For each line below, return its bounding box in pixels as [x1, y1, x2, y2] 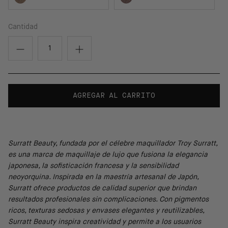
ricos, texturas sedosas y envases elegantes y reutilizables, [8, 207, 204, 215]
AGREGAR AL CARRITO [73, 92, 155, 100]
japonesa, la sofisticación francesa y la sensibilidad [8, 162, 179, 170]
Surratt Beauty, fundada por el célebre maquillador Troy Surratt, [8, 140, 217, 148]
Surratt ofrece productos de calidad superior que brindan [8, 185, 196, 192]
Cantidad [8, 23, 38, 31]
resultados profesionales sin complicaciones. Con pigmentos [8, 196, 209, 204]
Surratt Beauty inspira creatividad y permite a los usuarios [8, 218, 201, 226]
